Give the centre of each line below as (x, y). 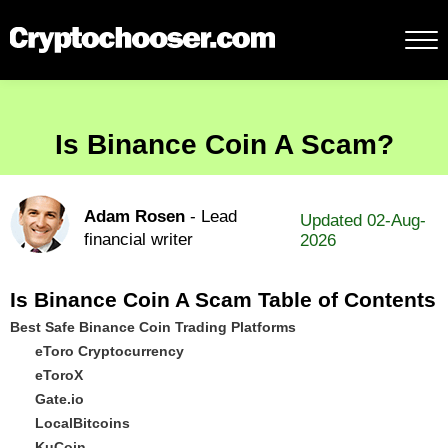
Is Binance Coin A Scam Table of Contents (223, 299)
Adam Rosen (134, 216)
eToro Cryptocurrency (109, 351)
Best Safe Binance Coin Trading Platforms (153, 327)
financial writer (138, 239)
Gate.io (59, 399)
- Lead (211, 216)
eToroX (59, 375)
